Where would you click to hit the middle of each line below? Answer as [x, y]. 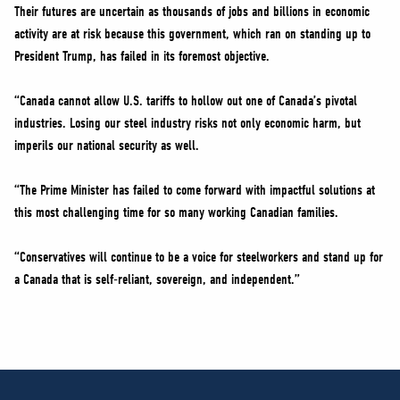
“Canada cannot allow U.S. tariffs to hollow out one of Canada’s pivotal [186, 101]
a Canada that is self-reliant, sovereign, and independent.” [157, 279]
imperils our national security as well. [107, 146]
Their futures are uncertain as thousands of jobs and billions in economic [192, 12]
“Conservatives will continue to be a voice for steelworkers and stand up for [199, 257]
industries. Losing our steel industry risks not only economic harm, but [187, 123]
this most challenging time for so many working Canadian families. [176, 212]
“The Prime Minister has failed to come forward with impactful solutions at [195, 190]
